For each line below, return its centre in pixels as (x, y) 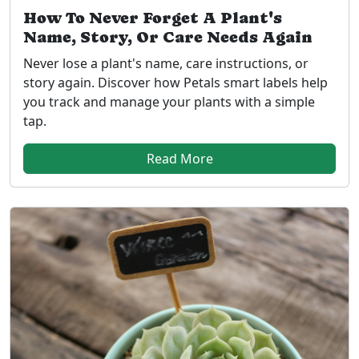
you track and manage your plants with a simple (169, 102)
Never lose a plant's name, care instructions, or (166, 63)
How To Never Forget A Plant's (153, 18)
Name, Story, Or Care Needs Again (168, 37)
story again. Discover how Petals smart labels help (175, 83)
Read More (179, 159)
